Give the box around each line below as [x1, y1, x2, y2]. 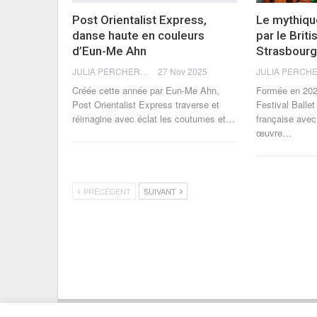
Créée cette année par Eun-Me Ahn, [72, 83, 219, 97]
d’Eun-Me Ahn [72, 43, 146, 58]
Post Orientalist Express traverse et [72, 97, 219, 111]
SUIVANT [144, 185, 178, 197]
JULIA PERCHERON [140, 64, 149, 77]
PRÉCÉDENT [81, 185, 131, 197]
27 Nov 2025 [158, 64, 207, 77]
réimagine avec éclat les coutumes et [72, 111, 226, 125]
